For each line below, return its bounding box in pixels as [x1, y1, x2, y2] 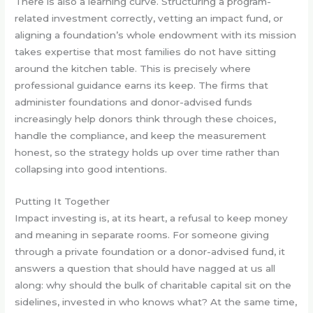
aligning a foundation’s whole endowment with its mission [15, 29, 297, 41]
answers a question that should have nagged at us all [15, 263, 276, 275]
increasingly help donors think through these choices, [15, 113, 277, 125]
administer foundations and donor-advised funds [15, 96, 253, 108]
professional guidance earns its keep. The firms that [15, 80, 269, 92]
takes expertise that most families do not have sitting [15, 46, 277, 58]
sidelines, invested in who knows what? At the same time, [15, 296, 298, 308]
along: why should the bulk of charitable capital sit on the [15, 279, 292, 291]
